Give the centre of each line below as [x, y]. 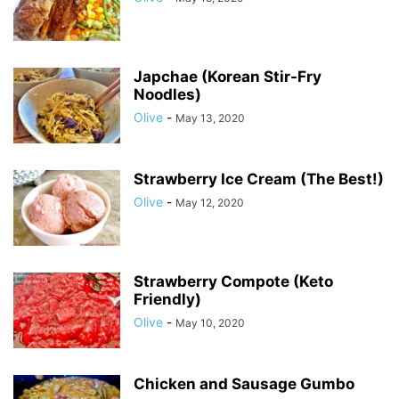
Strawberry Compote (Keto [233, 281]
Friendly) [167, 299]
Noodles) [167, 94]
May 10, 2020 [210, 323]
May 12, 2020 [210, 203]
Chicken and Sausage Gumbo [244, 384]
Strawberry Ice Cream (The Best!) [259, 179]
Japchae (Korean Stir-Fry [228, 77]
